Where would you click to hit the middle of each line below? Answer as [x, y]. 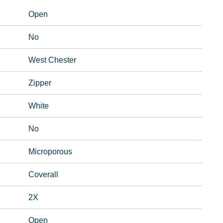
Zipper [40, 83]
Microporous [51, 152]
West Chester [53, 60]
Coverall [44, 175]
